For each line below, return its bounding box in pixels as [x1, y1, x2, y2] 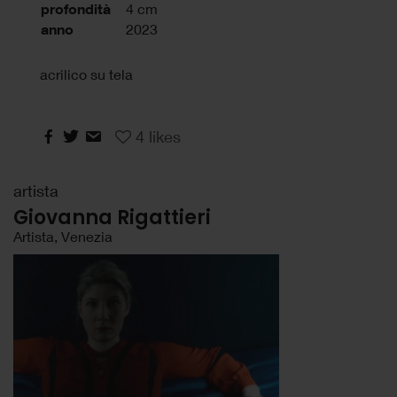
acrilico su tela [40, 65, 133, 82]
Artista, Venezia [13, 227, 113, 245]
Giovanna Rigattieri [13, 203, 211, 231]
